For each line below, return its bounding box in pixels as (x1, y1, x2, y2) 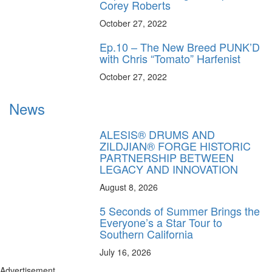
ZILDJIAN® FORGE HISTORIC (100, 137, 251, 154)
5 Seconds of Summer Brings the (100, 202, 260, 219)
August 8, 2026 (100, 180, 158, 193)
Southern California (100, 225, 194, 242)
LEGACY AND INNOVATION (100, 160, 239, 177)
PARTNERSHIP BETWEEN (100, 149, 234, 165)
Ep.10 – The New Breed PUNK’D (100, 38, 260, 55)
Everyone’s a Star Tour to (100, 214, 223, 230)
